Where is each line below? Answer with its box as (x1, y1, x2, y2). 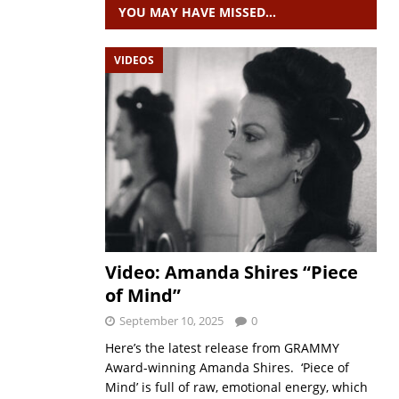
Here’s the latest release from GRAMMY (104, 338, 339, 356)
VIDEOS (113, 53, 154, 68)
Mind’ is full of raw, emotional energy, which (104, 378, 368, 395)
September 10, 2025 (118, 312, 224, 329)
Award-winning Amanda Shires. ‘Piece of (104, 358, 349, 376)
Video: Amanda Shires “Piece (104, 259, 358, 284)
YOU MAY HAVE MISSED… (118, 4, 276, 20)
